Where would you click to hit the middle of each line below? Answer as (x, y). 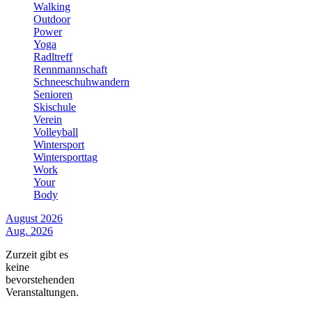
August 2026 (34, 218)
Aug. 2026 (29, 231)
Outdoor (52, 19)
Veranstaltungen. (42, 292)
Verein (48, 119)
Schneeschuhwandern (81, 81)
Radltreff (53, 56)
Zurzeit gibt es (37, 254)
